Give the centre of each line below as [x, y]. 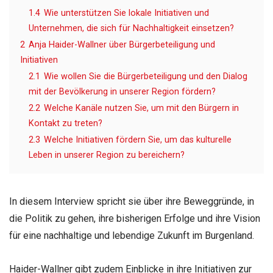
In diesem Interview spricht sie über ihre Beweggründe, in [132, 201]
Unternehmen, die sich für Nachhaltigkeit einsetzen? [131, 28]
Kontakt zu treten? [66, 123]
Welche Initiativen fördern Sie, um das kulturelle [138, 140]
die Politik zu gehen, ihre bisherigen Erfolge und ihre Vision [135, 218]
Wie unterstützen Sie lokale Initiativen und [126, 13]
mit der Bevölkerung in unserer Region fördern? [122, 91]
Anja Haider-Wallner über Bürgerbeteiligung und [122, 44]
